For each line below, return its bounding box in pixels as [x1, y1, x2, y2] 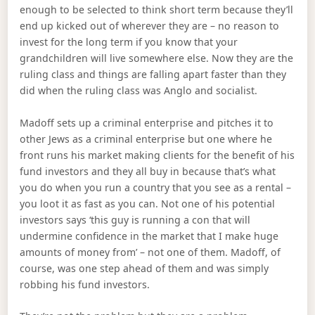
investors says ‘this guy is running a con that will [20, 212, 251, 226]
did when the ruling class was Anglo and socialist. [20, 84, 258, 98]
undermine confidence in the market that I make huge [20, 229, 279, 243]
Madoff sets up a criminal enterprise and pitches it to [20, 115, 274, 129]
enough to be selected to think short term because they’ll [20, 3, 294, 17]
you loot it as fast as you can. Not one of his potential [20, 196, 276, 210]
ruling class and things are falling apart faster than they [20, 67, 287, 82]
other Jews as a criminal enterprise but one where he [20, 131, 273, 146]
